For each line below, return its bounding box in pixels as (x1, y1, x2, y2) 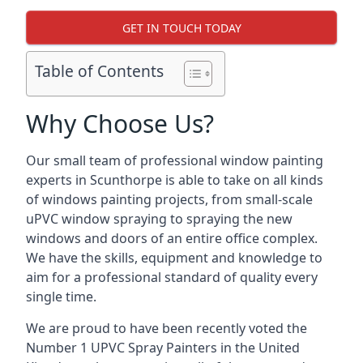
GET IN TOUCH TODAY (122, 19, 241, 36)
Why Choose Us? (26, 107, 214, 140)
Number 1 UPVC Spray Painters (26, 339, 217, 357)
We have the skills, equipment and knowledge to (26, 249, 322, 267)
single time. (26, 288, 96, 305)
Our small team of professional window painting (26, 152, 323, 169)
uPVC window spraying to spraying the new (26, 210, 293, 228)
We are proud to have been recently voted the (26, 319, 307, 337)
